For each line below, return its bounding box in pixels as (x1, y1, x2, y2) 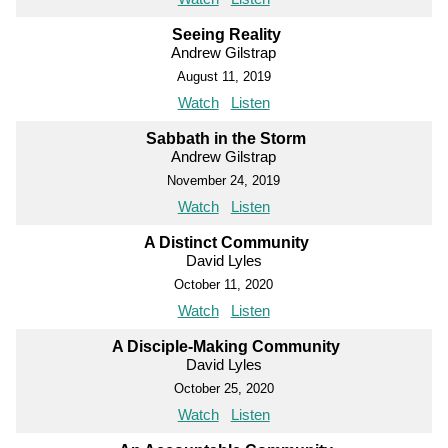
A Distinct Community (143, 233, 309, 251)
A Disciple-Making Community (112, 337, 341, 355)
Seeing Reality (171, 25, 281, 43)
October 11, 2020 (174, 276, 274, 292)
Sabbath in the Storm (146, 129, 307, 147)
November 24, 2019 (167, 172, 281, 188)
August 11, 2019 (176, 68, 271, 84)
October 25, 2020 (173, 380, 274, 396)
